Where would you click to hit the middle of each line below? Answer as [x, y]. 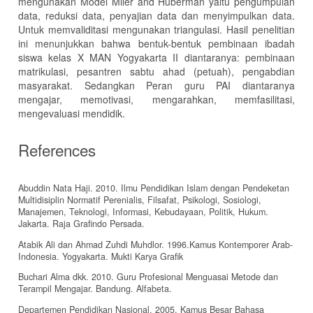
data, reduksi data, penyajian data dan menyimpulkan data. [156, 16]
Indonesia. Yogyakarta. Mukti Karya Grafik [101, 256]
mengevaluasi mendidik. [72, 114]
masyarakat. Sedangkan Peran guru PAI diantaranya [156, 86]
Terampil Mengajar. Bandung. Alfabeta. [95, 289]
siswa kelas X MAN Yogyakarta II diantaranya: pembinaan [156, 58]
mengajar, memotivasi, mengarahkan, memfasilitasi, [156, 100]
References [57, 150]
